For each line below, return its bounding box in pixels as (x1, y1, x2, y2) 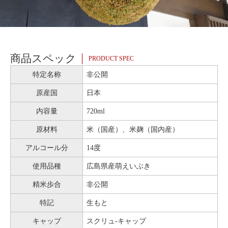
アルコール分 (25, 144, 68, 152)
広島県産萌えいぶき (87, 162, 151, 170)
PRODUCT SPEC (89, 55, 134, 63)
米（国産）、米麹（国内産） (87, 126, 179, 134)
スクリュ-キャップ (87, 217, 146, 225)
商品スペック (10, 52, 76, 65)
